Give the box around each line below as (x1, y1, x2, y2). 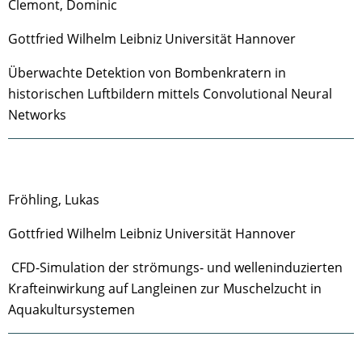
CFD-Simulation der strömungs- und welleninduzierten (8, 259, 343, 276)
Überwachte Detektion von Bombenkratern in (8, 64, 286, 82)
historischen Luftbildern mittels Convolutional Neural (8, 85, 332, 103)
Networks (8, 106, 66, 124)
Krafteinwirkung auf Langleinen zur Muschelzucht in (8, 280, 322, 297)
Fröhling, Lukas (8, 191, 99, 208)
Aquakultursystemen (8, 301, 135, 318)
